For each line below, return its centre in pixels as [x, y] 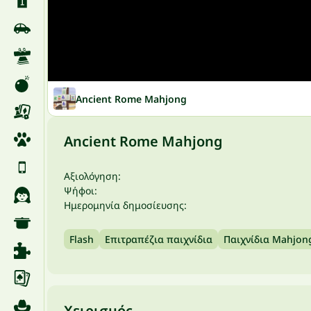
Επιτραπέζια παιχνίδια [159, 239]
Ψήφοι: [81, 191]
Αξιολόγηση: [92, 176]
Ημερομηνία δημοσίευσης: [125, 205]
